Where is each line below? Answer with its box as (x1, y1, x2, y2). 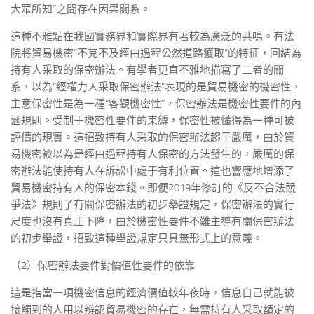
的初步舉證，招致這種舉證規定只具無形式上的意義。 (11, 232, 263, 245)
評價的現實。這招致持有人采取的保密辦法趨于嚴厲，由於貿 (11, 131, 294, 144)
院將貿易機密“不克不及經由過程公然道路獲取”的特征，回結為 (11, 47, 301, 60)
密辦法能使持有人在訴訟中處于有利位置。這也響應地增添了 (11, 165, 294, 177)
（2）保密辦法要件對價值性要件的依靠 (11, 259, 195, 272)
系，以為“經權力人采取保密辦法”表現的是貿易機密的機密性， (11, 81, 301, 93)
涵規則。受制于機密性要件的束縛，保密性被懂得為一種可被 (11, 114, 294, 127)
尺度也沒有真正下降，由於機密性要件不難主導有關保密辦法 (11, 215, 294, 228)
